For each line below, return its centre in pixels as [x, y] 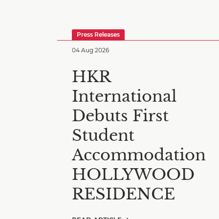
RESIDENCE [123, 194]
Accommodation [139, 155]
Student [103, 135]
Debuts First [120, 116]
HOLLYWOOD [133, 175]
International [124, 96]
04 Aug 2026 [90, 50]
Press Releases [98, 34]
